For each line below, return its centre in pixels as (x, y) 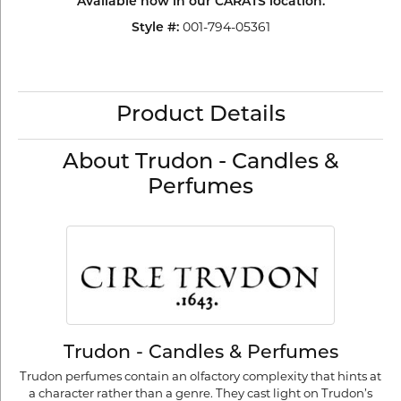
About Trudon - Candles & (200, 163)
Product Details (200, 115)
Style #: (155, 28)
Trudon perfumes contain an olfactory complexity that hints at (200, 378)
